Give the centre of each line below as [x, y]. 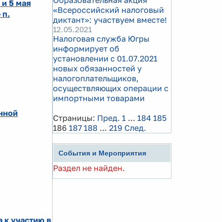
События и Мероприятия [102, 153]
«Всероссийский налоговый [109, 10]
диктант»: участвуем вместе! [110, 20]
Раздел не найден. [89, 168]
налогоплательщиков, [96, 78]
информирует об [86, 49]
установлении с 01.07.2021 [105, 58]
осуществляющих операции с [111, 88]
